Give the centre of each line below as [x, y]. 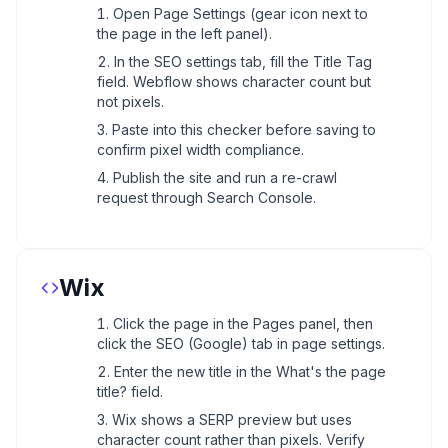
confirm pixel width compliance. [200, 149]
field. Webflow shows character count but [234, 81]
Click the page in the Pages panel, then [243, 323]
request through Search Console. [206, 197]
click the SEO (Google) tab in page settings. [241, 343]
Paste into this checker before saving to [244, 129]
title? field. [130, 391]
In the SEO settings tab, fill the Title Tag [243, 61]
